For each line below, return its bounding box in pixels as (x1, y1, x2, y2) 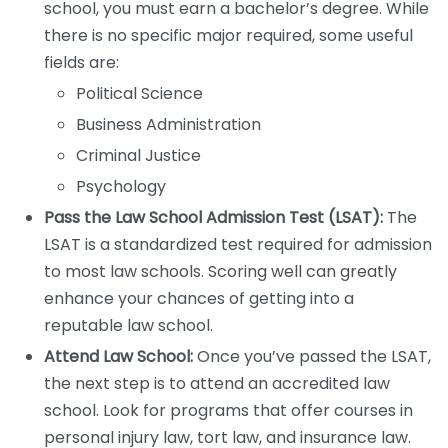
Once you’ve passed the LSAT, (193, 345, 431, 368)
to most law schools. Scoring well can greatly (44, 260, 397, 283)
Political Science (76, 82, 203, 105)
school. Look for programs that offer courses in (44, 399, 413, 422)
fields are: (44, 51, 119, 74)
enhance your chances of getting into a (44, 287, 354, 310)
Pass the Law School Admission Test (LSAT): (44, 206, 383, 229)
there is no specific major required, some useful (44, 24, 413, 47)
